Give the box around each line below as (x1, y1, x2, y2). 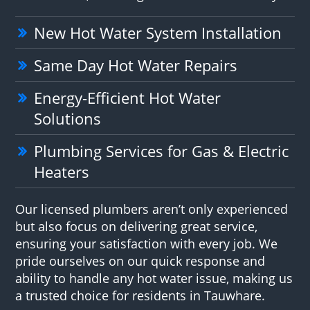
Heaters (34, 161, 90, 182)
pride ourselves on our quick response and (15, 252, 266, 269)
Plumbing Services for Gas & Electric (34, 140, 289, 161)
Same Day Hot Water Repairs (34, 54, 238, 75)
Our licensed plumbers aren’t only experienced (15, 200, 289, 217)
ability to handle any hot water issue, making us (15, 269, 293, 286)
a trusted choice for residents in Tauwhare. (15, 286, 266, 304)
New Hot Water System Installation (34, 21, 282, 43)
